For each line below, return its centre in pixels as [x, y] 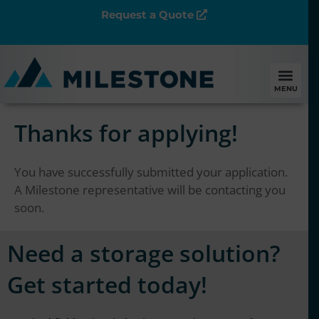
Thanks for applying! [126, 133]
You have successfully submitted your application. [151, 172]
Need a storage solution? [144, 253]
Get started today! [107, 284]
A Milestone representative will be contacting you [150, 190]
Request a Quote [147, 15]
